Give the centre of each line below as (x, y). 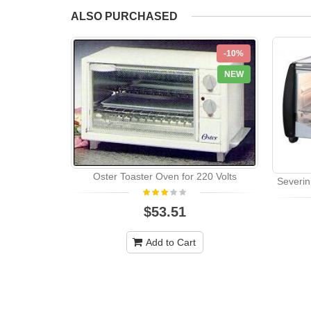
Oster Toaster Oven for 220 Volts (165, 177)
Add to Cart (170, 243)
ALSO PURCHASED (124, 16)
